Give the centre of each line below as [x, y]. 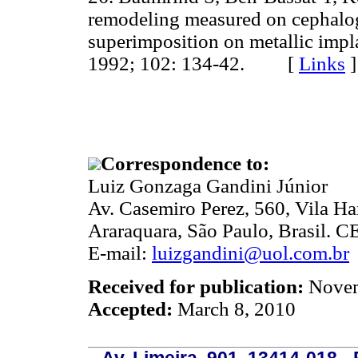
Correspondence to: [185, 164]
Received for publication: [198, 286]
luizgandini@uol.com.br [251, 253]
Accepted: [133, 308]
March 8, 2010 [237, 308]
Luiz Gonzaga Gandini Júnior [208, 186]
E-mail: [120, 253]
